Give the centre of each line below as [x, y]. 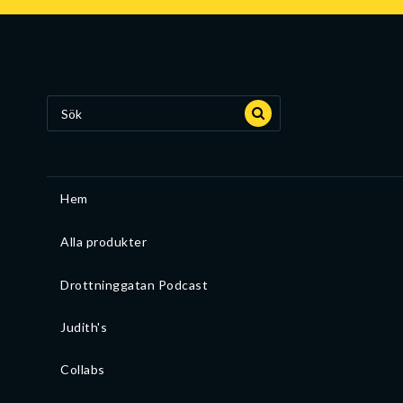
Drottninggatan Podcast [134, 284]
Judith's [84, 327]
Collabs [83, 369]
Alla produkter [103, 241]
